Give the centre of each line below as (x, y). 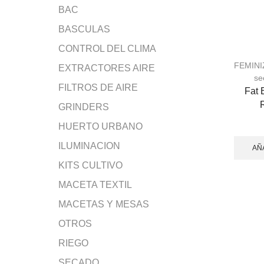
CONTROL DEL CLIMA (107, 48)
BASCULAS (84, 29)
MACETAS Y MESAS (104, 204)
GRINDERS (84, 107)
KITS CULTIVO (90, 165)
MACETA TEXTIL (95, 184)
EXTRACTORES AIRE (107, 68)
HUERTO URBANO (100, 126)
